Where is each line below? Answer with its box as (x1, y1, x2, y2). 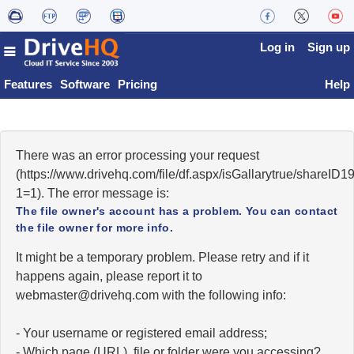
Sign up (307, 40, 350, 54)
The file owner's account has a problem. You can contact (16, 205, 338, 217)
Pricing (118, 77, 157, 91)
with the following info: (159, 288, 286, 302)
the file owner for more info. (16, 221, 174, 234)
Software (60, 77, 110, 91)
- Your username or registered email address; (16, 326, 267, 340)
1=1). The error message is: (16, 186, 169, 200)
